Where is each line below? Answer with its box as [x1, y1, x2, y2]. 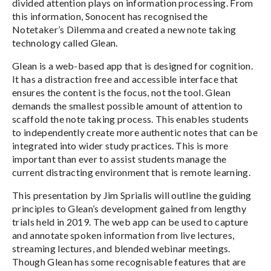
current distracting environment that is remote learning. [12, 166, 250, 178]
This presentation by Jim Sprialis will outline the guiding [12, 189, 252, 201]
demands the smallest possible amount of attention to [12, 99, 243, 111]
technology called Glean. [12, 36, 118, 48]
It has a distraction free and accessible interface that [12, 73, 238, 85]
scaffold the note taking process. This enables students [12, 113, 249, 125]
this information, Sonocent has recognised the [12, 10, 208, 22]
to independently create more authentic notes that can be [12, 126, 258, 138]
